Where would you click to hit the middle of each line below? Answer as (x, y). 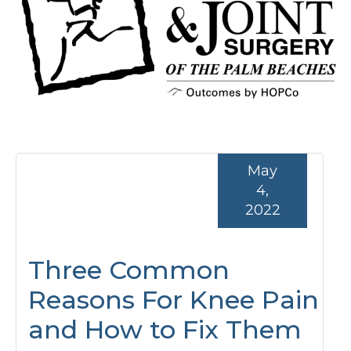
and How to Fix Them (165, 329)
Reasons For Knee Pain (174, 299)
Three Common (129, 270)
